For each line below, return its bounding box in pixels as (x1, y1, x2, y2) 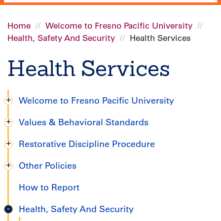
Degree (7, 106, 53, 123)
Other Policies (19, 160, 76, 172)
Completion (7, 126, 81, 143)
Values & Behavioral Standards (19, 117, 148, 128)
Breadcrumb (7, 36, 85, 53)
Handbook (7, 146, 73, 163)
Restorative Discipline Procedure (19, 139, 155, 150)
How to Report (19, 182, 79, 193)
